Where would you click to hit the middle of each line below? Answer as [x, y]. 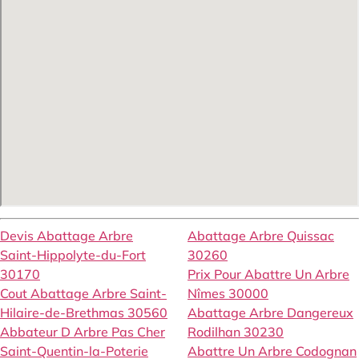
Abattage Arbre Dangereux [270, 313]
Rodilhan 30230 [236, 332]
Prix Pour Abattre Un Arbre [268, 274]
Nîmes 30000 [228, 294]
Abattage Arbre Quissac [261, 236]
